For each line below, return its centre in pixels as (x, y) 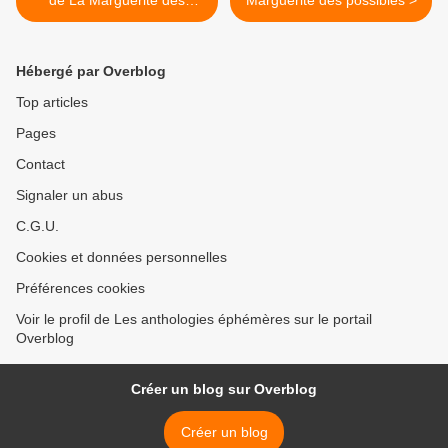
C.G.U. (37, 226)
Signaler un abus (69, 195)
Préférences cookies (80, 288)
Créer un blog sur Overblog (224, 389)
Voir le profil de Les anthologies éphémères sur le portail (194, 319)
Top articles (52, 102)
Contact (40, 164)
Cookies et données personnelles (121, 257)
